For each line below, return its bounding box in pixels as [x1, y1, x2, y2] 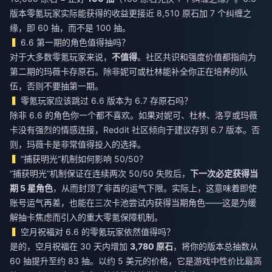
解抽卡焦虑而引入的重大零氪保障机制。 [10, 212, 163, 223]
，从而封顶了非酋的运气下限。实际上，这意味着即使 [53, 183, 257, 194]
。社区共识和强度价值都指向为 [137, 52, 256, 63]
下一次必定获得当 [190, 168, 258, 179]
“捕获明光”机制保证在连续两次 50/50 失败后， [10, 168, 190, 179]
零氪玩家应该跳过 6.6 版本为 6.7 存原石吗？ [21, 95, 193, 106]
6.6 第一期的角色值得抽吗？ [21, 37, 131, 48]
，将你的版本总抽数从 [173, 241, 258, 252]
